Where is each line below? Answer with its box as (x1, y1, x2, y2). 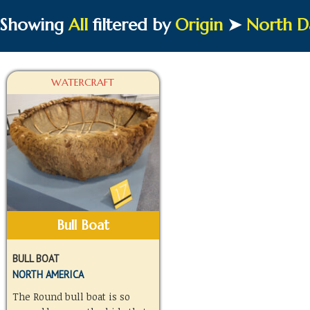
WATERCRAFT (51, 76, 115, 89)
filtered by (88, 15, 175, 35)
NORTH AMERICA (12, 267, 84, 281)
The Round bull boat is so (12, 289, 130, 303)
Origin (175, 15, 223, 35)
